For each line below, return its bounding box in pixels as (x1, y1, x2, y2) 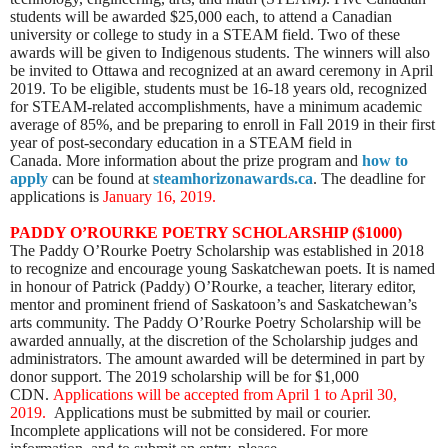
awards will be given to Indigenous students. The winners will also (10, 43, 430, 61)
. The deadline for (313, 169, 425, 187)
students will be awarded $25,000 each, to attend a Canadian (10, 7, 392, 25)
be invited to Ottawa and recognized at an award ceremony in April (10, 61, 433, 79)
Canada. (10, 151, 62, 169)
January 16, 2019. (103, 187, 216, 205)
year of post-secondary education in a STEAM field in (10, 133, 352, 151)
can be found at (48, 169, 153, 187)
